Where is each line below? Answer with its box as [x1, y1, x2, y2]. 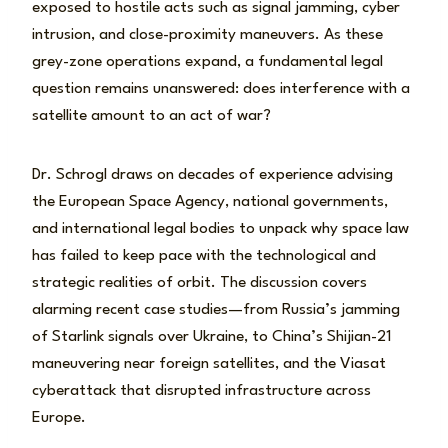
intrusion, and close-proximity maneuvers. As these [32, 26, 383, 43]
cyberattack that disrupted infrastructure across [32, 382, 371, 399]
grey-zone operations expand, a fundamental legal [32, 53, 383, 70]
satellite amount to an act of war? [32, 107, 271, 124]
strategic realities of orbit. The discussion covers [32, 274, 367, 291]
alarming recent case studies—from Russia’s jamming [32, 301, 400, 318]
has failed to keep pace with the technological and [32, 247, 376, 264]
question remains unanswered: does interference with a [32, 80, 410, 97]
